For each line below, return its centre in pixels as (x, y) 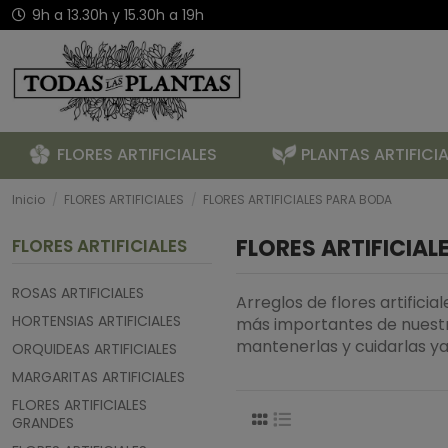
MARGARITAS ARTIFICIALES (98, 377)
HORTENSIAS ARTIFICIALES (96, 321)
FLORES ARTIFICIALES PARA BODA (298, 200)
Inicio (28, 200)
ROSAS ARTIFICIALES (78, 293)
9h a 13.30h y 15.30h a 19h (118, 15)
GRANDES (43, 423)
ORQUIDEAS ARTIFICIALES (94, 349)
